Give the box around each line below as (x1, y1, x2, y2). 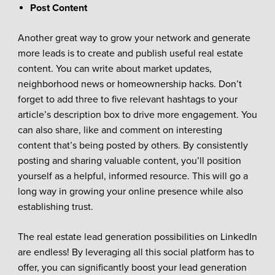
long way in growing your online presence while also (17, 185, 243, 198)
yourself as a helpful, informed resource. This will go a (17, 169, 248, 182)
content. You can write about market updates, (17, 62, 212, 75)
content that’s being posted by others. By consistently (17, 139, 248, 152)
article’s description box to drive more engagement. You (17, 108, 257, 121)
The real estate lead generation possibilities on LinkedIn (17, 230, 257, 243)
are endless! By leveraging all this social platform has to (17, 246, 254, 258)
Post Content (29, 1, 87, 14)
